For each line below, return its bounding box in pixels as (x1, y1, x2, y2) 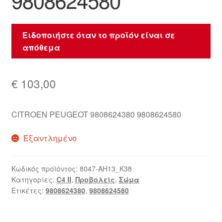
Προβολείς (75, 174, 115, 185)
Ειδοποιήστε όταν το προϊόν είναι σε (22, 29, 175, 41)
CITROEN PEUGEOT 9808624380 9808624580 (11, 108, 181, 120)
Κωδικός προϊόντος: (11, 164, 80, 174)
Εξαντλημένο (23, 132, 77, 144)
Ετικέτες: (11, 185, 46, 196)
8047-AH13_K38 (79, 164, 132, 174)
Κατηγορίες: (11, 174, 56, 185)
